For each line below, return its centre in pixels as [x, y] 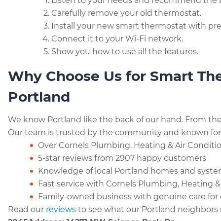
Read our [27, 209]
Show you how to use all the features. [125, 52]
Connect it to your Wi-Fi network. [117, 39]
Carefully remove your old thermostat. [127, 13]
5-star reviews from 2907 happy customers [122, 158]
